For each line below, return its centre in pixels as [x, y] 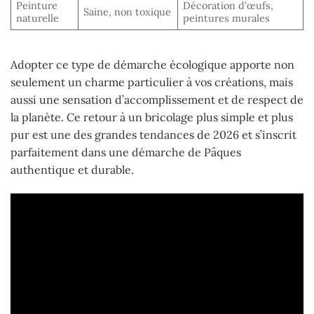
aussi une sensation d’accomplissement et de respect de [157, 100]
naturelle [38, 19]
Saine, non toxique [128, 12]
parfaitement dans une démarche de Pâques [126, 152]
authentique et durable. [72, 170]
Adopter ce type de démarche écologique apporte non [152, 65]
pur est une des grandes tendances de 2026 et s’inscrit [153, 135]
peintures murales [227, 19]
